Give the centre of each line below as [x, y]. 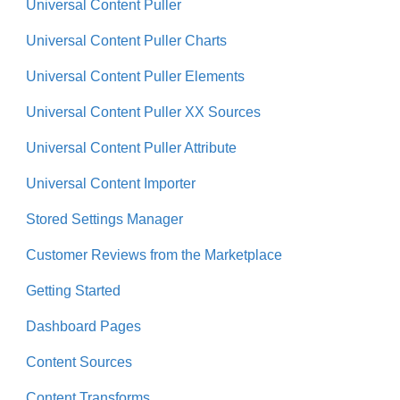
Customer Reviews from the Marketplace [154, 255]
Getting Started [73, 291]
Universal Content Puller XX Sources [143, 112]
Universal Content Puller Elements [135, 77]
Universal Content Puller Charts [126, 41]
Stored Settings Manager [104, 220]
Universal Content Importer [111, 184]
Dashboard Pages [83, 327]
